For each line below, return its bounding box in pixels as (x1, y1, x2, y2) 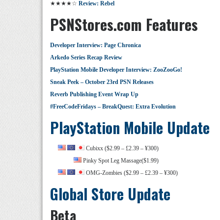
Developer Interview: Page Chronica (50, 42, 141, 49)
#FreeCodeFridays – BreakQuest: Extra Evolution (50, 103, 176, 110)
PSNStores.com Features (50, 13, 198, 35)
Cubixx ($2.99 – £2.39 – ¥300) (84, 145, 159, 152)
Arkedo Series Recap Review (50, 54, 122, 61)
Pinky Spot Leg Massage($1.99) (82, 157, 159, 164)
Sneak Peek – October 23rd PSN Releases (50, 79, 154, 85)
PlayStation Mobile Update (50, 116, 210, 138)
